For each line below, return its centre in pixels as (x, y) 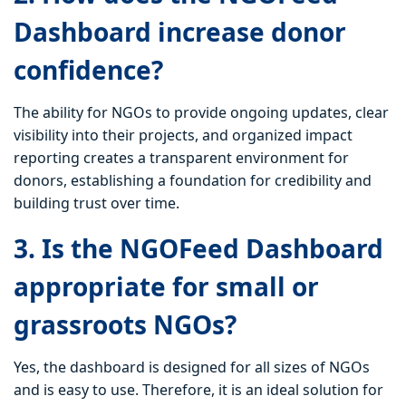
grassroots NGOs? (125, 325)
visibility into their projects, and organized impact (183, 135)
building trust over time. (97, 203)
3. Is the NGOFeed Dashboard (198, 249)
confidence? (88, 70)
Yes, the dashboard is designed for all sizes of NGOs (192, 367)
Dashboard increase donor (180, 32)
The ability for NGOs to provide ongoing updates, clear (201, 113)
